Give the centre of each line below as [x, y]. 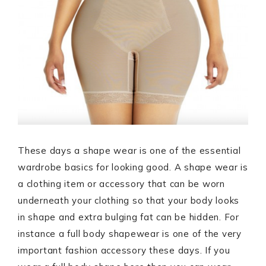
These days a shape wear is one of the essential [129, 150]
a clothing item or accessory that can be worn [121, 183]
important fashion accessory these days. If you [124, 250]
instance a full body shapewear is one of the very [130, 233]
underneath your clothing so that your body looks [129, 200]
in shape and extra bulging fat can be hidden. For [129, 217]
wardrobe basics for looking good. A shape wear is [133, 167]
